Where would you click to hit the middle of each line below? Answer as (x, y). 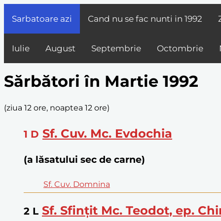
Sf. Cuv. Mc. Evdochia (107, 133)
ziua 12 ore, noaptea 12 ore (57, 108)
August (60, 48)
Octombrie (180, 48)
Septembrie (116, 48)
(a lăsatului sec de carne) (84, 159)
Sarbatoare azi (42, 19)
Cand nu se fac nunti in (136, 19)
